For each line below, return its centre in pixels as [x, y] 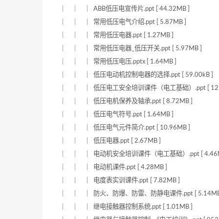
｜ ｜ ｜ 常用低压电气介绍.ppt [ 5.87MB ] [123, 22]
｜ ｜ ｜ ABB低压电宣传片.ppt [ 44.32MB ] [125, 9]
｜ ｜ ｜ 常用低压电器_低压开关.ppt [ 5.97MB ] [131, 49]
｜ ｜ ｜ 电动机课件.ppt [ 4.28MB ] [113, 167]
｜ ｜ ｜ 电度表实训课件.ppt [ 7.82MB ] [120, 181]
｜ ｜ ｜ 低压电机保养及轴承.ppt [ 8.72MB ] [126, 101]
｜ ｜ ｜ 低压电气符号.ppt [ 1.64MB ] [117, 115]
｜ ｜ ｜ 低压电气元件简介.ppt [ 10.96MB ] [125, 128]
